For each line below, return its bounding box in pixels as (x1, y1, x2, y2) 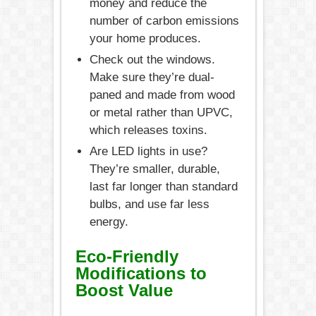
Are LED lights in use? (89, 144, 207, 158)
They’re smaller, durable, (89, 162, 220, 176)
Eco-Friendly (75, 246, 178, 266)
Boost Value (75, 280, 173, 300)
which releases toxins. (89, 123, 207, 137)
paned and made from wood (89, 87, 235, 102)
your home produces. (89, 31, 201, 45)
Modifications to (75, 263, 207, 283)
